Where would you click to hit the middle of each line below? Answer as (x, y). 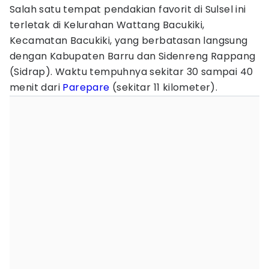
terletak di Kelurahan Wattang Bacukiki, (107, 25)
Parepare (86, 87)
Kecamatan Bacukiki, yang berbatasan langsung (129, 41)
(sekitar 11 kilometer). (164, 87)
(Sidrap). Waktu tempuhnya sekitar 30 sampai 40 (131, 72)
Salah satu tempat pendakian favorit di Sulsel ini (128, 9)
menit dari (36, 87)
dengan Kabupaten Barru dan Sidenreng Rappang (133, 56)
